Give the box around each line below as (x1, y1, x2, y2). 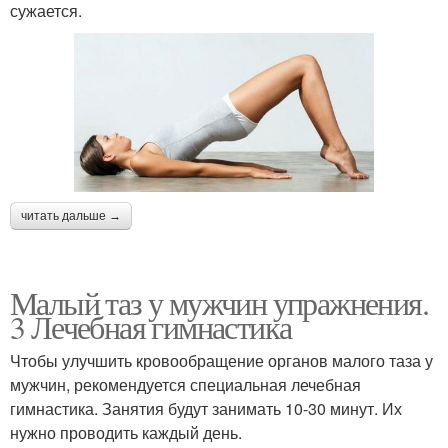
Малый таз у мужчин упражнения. (10, 280, 428, 324)
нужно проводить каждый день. (10, 420, 242, 444)
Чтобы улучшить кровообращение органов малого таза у (10, 348, 433, 372)
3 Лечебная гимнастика (10, 304, 292, 348)
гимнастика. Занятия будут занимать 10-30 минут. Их (10, 396, 402, 420)
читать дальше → (21, 208, 121, 223)
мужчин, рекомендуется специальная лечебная (10, 372, 361, 396)
